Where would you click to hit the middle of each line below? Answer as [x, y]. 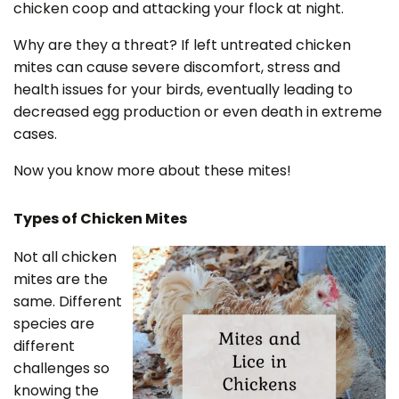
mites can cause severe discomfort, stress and [177, 67]
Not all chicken [65, 257]
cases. [35, 134]
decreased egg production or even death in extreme [198, 112]
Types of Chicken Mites [100, 219]
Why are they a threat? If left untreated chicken [182, 45]
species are [54, 324]
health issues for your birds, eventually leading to [183, 90]
